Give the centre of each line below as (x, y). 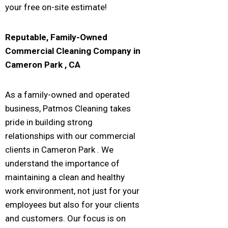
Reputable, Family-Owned (56, 37)
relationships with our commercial (70, 136)
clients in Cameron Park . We (59, 150)
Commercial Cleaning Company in (73, 51)
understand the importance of (62, 164)
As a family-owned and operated (67, 95)
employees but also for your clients (72, 205)
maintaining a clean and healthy (65, 177)
